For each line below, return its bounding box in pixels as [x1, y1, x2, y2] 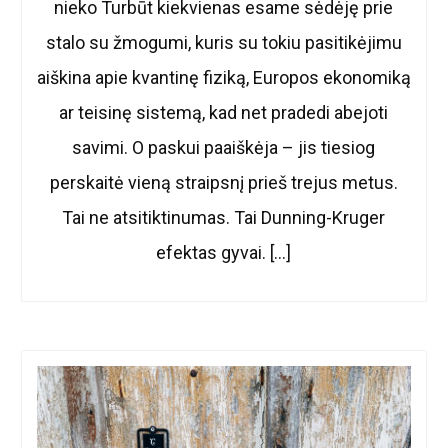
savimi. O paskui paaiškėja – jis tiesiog [72, 136, 376, 158]
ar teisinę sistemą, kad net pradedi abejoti [59, 101, 389, 123]
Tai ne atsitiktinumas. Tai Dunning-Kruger [62, 206, 386, 228]
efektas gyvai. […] [156, 241, 292, 263]
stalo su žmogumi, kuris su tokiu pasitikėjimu [45, 31, 402, 53]
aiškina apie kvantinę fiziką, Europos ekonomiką [36, 66, 411, 88]
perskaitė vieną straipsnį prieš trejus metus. [49, 171, 398, 193]
